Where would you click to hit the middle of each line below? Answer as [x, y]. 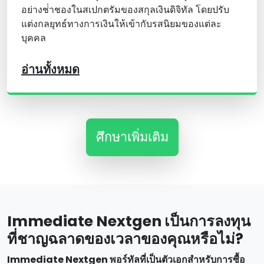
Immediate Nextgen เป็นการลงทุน [129, 222]
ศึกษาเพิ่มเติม [132, 137]
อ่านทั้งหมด [50, 70]
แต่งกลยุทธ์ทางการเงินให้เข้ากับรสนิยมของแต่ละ [121, 24]
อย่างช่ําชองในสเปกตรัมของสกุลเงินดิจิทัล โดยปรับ [125, 10]
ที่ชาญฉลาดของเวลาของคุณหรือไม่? [125, 239]
